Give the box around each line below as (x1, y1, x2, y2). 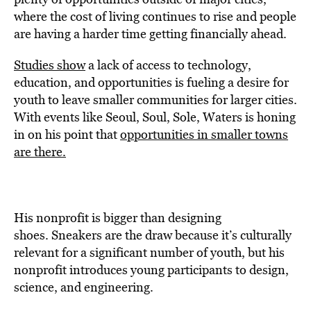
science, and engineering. (14, 278, 153, 296)
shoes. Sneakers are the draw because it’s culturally (14, 226, 292, 244)
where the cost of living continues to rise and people (14, 7, 296, 25)
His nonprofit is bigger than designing (14, 208, 221, 226)
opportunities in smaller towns (120, 125, 288, 143)
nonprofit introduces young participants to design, (14, 260, 289, 278)
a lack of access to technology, (85, 56, 251, 74)
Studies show (14, 56, 85, 74)
